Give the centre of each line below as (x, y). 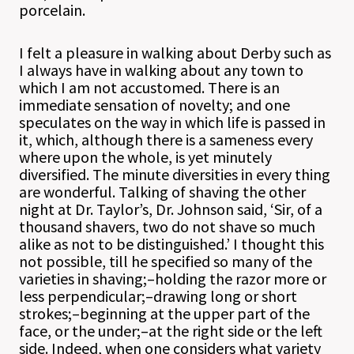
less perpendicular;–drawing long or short (158, 296)
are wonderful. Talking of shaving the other (162, 192)
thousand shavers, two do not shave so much (167, 226)
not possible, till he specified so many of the (166, 261)
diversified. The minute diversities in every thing (175, 174)
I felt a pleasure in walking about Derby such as (175, 53)
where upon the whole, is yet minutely (145, 157)
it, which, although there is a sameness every (166, 139)
